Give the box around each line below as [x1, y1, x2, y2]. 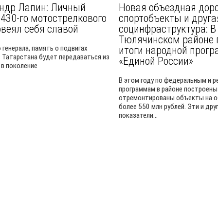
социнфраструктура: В [119, 22, 216, 35]
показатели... [119, 111, 158, 120]
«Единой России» [119, 54, 193, 67]
